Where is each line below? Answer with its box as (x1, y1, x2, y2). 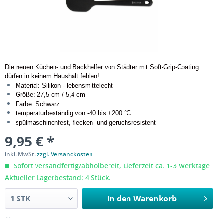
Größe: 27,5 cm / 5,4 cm (16, 91, 85, 98)
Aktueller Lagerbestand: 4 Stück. (5, 173, 111, 182)
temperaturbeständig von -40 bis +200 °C (16, 109, 131, 117)
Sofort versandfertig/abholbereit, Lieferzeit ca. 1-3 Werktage (12, 161, 210, 170)
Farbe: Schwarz (16, 100, 60, 108)
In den (107, 193, 131, 204)
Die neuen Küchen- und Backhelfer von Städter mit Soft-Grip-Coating (5, 63, 199, 71)
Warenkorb (133, 193, 177, 204)
